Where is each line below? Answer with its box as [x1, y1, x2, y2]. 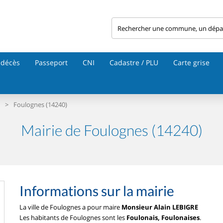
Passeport [35, 58, 68, 67]
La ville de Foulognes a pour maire [19, 203, 121, 212]
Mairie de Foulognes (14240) [20, 121, 203, 139]
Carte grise [173, 58, 210, 67]
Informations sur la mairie [19, 182, 174, 199]
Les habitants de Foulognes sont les [19, 213, 126, 222]
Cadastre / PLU [110, 58, 158, 67]
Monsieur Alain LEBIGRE [121, 203, 198, 212]
